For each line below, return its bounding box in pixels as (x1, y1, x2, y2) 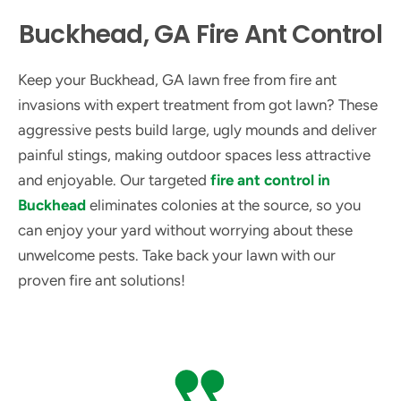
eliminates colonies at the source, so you (86, 196, 361, 214)
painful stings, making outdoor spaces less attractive (18, 146, 371, 164)
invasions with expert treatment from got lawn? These (18, 96, 378, 114)
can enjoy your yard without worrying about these (18, 221, 353, 239)
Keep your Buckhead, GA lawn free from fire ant (18, 71, 337, 89)
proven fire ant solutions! (18, 271, 185, 289)
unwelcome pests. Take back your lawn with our (18, 246, 336, 264)
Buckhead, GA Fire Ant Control (19, 17, 382, 52)
